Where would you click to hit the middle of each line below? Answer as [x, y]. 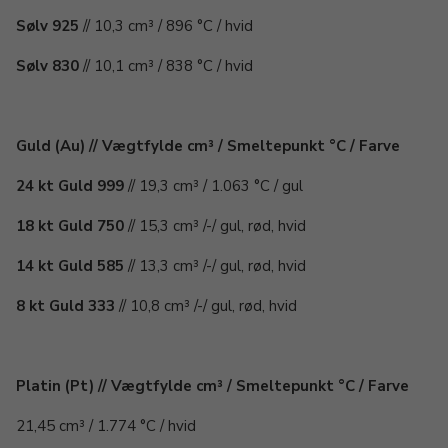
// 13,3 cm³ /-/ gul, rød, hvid [215, 266]
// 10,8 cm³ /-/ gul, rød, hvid [206, 306]
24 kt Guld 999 [70, 186]
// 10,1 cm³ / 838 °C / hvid [166, 66]
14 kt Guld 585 [70, 266]
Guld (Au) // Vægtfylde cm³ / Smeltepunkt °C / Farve [208, 146]
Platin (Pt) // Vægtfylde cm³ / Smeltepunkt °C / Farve [212, 386]
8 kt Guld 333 [65, 306]
